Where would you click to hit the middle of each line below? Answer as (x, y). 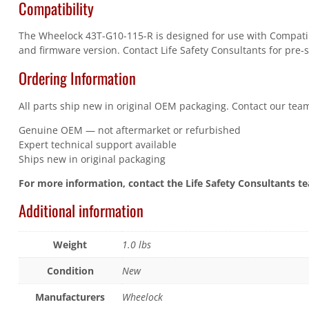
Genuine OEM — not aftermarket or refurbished (129, 130)
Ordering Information (77, 78)
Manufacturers (70, 297)
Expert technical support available (97, 144)
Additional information (81, 210)
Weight (70, 244)
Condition (70, 270)
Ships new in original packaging (92, 159)
